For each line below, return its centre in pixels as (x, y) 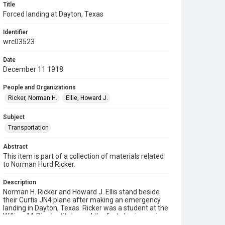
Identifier (16, 32)
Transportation (28, 128)
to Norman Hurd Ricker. (39, 164)
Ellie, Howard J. (87, 98)
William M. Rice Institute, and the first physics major (83, 216)
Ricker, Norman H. (33, 98)
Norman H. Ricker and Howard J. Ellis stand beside (81, 192)
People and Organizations (39, 87)
